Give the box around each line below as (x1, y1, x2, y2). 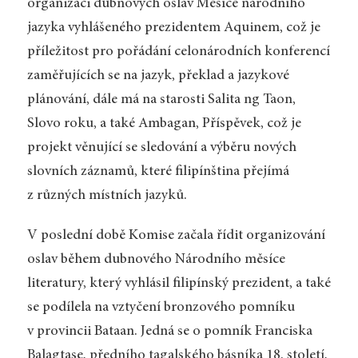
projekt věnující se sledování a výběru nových (26, 141, 296, 156)
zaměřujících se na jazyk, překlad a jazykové (26, 69, 289, 84)
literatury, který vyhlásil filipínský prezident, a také (26, 276, 331, 292)
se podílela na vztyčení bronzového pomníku (26, 300, 295, 316)
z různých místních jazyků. (26, 189, 187, 204)
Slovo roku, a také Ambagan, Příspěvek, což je (26, 117, 301, 132)
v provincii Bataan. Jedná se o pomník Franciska (26, 324, 312, 340)
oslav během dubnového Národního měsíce (26, 253, 285, 268)
